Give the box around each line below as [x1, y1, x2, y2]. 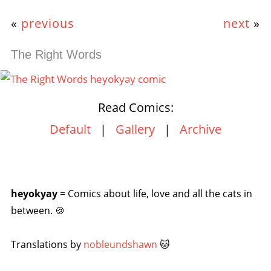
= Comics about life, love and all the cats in [57, 187, 252, 200]
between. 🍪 [10, 204, 65, 217]
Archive [180, 121, 221, 137]
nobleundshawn [83, 238, 157, 251]
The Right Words [10, 48, 102, 61]
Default [50, 121, 91, 137]
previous [21, 15, 74, 31]
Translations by [10, 238, 83, 251]
